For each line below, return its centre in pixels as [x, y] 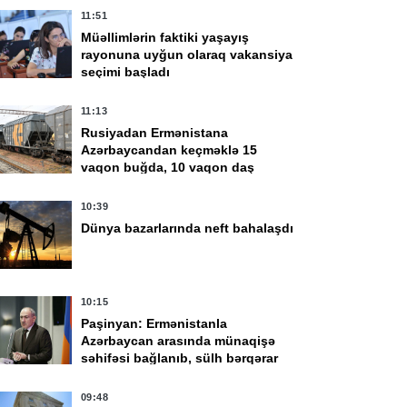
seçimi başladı [125, 72]
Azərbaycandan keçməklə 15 [169, 150]
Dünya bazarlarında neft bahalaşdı [187, 228]
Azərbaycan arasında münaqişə [178, 341]
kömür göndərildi [134, 184]
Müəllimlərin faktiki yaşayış [164, 37]
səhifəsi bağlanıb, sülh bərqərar [179, 358]
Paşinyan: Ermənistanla [154, 323]
